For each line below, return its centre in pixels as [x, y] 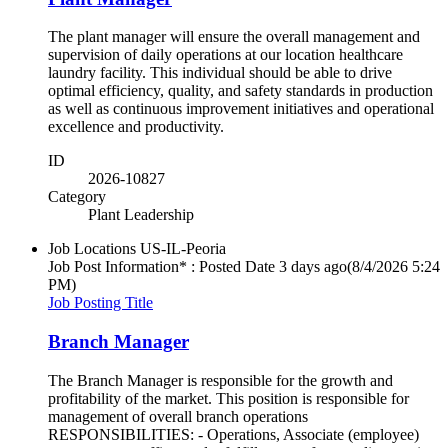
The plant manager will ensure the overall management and [234, 37]
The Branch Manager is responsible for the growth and [220, 380]
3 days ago [313, 267]
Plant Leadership [141, 215]
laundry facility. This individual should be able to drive [220, 73]
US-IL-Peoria [183, 249]
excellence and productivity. [140, 127]
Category [77, 197]
